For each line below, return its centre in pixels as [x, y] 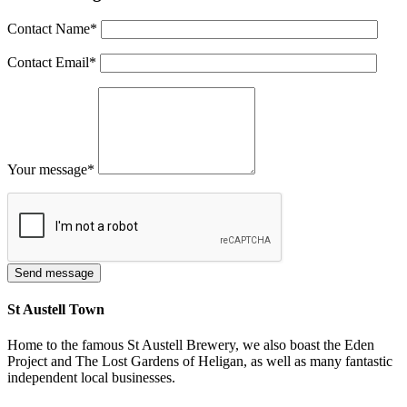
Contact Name [49, 28]
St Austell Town [56, 309]
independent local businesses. [91, 378]
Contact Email [48, 62]
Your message [47, 169]
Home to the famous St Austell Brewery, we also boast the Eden [191, 345]
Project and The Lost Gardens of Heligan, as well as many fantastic [200, 362]
